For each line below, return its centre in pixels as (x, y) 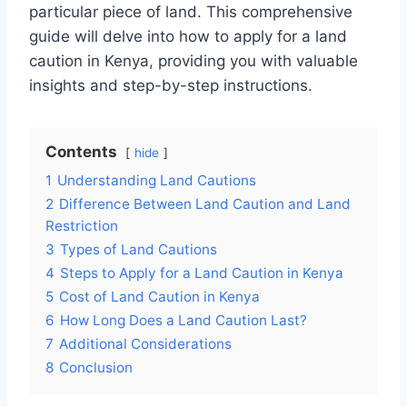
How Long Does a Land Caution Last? (184, 321)
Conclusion (96, 368)
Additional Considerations (145, 344)
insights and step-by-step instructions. (171, 86)
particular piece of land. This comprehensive (191, 12)
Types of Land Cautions (139, 250)
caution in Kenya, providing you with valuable (194, 61)
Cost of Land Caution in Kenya (159, 297)
